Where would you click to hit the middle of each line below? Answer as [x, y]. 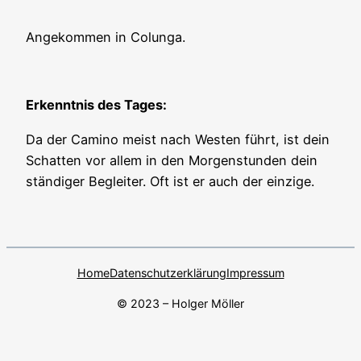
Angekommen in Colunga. [106, 37]
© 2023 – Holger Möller [180, 304]
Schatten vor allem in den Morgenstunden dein [172, 160]
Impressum [255, 273]
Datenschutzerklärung [168, 273]
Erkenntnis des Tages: [96, 105]
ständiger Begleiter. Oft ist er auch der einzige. [170, 181]
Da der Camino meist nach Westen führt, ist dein [178, 139]
